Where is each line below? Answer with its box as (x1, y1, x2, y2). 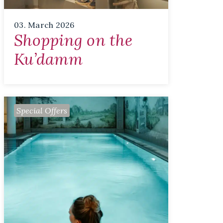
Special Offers (16, 105, 67, 115)
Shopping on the (14, 29, 132, 50)
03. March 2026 (14, 19, 75, 30)
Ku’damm (14, 48, 83, 69)
